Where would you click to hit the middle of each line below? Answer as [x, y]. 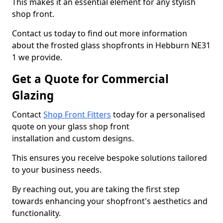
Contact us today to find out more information [100, 33]
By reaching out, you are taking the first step [96, 189]
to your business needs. [57, 170]
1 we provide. [37, 57]
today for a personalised [158, 114]
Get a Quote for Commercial [90, 79]
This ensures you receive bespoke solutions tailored [110, 158]
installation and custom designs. [73, 138]
